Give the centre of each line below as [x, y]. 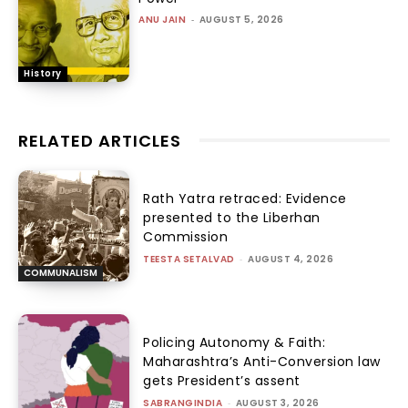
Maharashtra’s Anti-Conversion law [262, 362]
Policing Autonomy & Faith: [235, 343]
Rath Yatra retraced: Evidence [245, 198]
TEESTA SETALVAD [189, 259]
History [43, 73]
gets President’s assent [222, 381]
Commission [186, 236]
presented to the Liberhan [232, 217]
